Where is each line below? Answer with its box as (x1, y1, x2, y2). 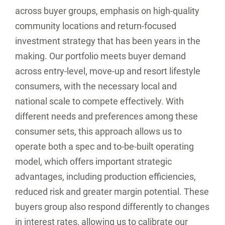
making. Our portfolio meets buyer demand (15, 51, 186, 61)
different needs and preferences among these (15, 111, 198, 122)
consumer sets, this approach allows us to (15, 126, 182, 137)
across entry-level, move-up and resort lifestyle (15, 66, 200, 76)
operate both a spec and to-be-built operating (15, 141, 194, 152)
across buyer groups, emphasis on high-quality (15, 6, 199, 16)
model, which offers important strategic (15, 156, 172, 167)
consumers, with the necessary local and (15, 81, 177, 91)
